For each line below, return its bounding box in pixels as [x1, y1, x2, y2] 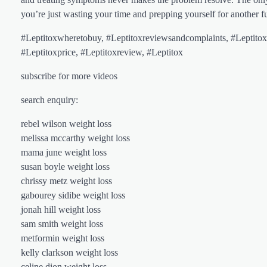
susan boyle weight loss [21, 162, 110, 172]
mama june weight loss [21, 147, 107, 158]
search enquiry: [21, 95, 78, 105]
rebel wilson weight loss [21, 119, 111, 129]
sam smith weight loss [21, 219, 103, 229]
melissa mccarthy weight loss [21, 133, 130, 144]
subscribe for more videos [21, 71, 117, 82]
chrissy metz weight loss [21, 176, 112, 187]
